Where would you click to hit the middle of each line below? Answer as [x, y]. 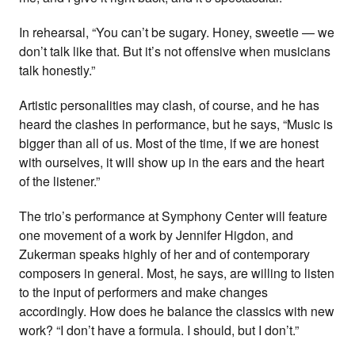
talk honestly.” [57, 70]
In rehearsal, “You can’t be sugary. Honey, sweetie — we [177, 32]
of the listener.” [59, 181]
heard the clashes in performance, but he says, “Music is [176, 124]
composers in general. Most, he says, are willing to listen [177, 273]
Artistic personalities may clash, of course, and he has [169, 105]
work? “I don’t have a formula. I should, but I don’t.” [159, 330]
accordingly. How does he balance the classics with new [177, 311]
